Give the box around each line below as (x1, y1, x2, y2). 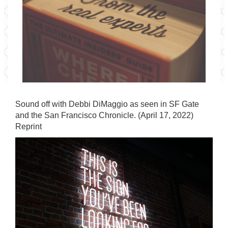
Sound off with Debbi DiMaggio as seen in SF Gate (15, 100, 199, 108)
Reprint (15, 122, 42, 131)
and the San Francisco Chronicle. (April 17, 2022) (15, 111, 193, 120)
